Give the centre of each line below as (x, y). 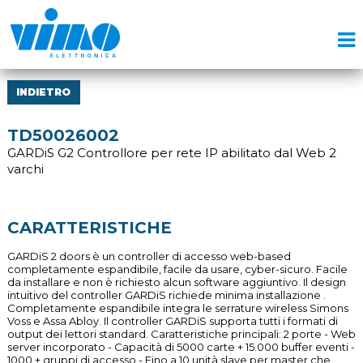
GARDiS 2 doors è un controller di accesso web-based (149, 256)
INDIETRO (44, 92)
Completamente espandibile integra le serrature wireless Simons (177, 308)
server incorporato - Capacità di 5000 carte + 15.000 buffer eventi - (181, 347)
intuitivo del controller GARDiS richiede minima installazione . (166, 295)
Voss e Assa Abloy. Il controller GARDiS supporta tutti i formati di (172, 321)
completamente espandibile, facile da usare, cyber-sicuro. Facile (177, 269)
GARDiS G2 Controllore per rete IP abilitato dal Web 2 (171, 153)
